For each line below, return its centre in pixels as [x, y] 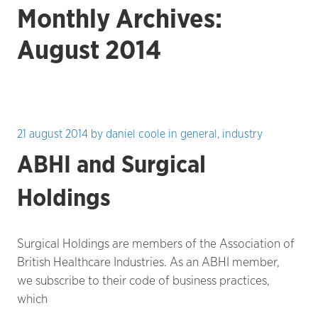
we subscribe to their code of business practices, [143, 280]
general [199, 134]
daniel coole [136, 134]
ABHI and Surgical [111, 164]
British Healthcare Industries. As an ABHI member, [148, 261]
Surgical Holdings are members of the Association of [156, 243]
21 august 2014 [53, 134]
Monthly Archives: [120, 18]
